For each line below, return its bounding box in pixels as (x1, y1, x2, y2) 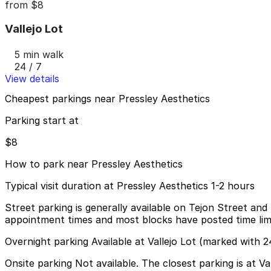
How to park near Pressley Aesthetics (5, 158, 183, 171)
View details (5, 72, 59, 85)
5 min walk (15, 48, 64, 60)
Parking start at (5, 114, 79, 127)
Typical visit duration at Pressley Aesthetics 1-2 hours (5, 180, 255, 192)
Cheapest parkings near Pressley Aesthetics (5, 93, 210, 105)
